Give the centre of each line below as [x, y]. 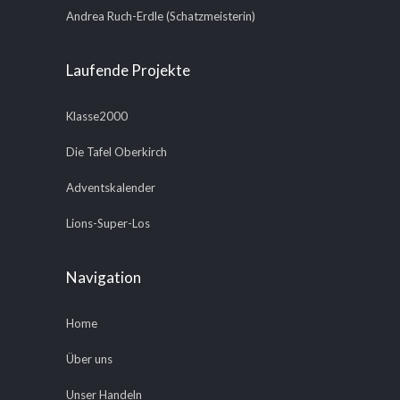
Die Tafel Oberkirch [117, 152]
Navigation [104, 277]
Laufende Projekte [128, 70]
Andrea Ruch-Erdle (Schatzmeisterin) [161, 16]
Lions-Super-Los [108, 223]
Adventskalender [111, 187]
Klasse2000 [97, 116]
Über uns [89, 359]
